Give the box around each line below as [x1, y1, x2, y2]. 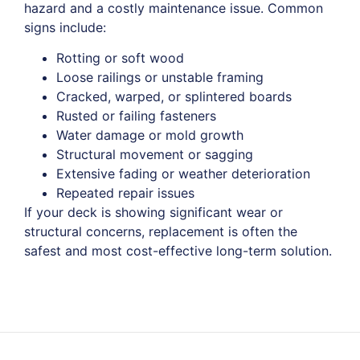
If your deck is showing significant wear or [24, 204, 283, 221]
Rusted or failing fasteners [56, 108, 216, 125]
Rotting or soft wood [56, 50, 184, 67]
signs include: [24, 19, 106, 35]
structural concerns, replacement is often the [24, 223, 297, 240]
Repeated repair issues [56, 185, 194, 202]
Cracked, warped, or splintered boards [56, 88, 292, 105]
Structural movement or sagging [56, 146, 253, 163]
